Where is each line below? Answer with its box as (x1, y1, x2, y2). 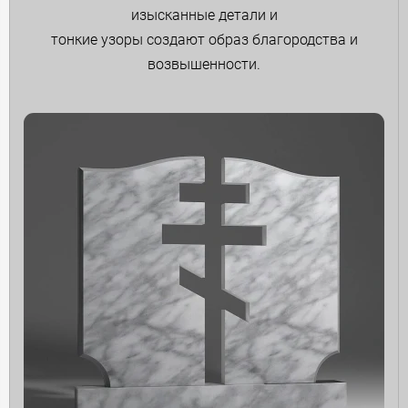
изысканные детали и (130, 5, 278, 24)
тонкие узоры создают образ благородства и (50, 30, 358, 48)
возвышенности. (148, 55, 260, 73)
